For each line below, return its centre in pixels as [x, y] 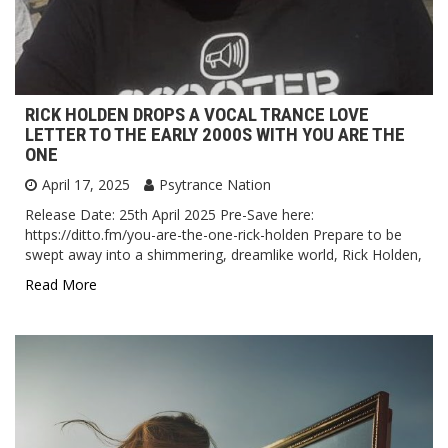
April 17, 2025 [86, 184]
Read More [61, 284]
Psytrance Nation [215, 184]
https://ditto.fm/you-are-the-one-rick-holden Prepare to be [213, 234]
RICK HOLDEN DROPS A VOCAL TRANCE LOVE [197, 114]
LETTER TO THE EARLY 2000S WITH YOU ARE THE [215, 134]
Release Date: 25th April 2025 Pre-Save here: [169, 214]
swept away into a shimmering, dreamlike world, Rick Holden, [223, 254]
